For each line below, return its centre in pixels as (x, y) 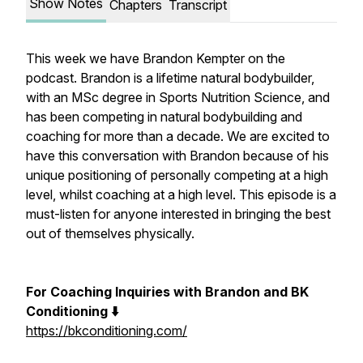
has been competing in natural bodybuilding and (164, 117)
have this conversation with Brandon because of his (177, 156)
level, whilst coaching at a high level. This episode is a (181, 194)
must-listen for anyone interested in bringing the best (178, 214)
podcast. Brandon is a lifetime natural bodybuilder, (170, 78)
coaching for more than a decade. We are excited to (178, 136)
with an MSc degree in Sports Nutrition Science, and (178, 97)
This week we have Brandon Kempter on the (156, 58)
